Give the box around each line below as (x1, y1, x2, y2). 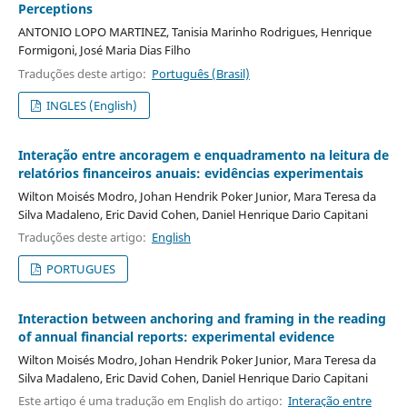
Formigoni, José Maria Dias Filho (17, 42, 191, 59)
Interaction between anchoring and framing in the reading (17, 309, 386, 327)
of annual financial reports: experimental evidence (17, 327, 334, 345)
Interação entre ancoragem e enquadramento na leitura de (17, 145, 389, 164)
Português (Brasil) (151, 65, 250, 82)
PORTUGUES (44, 260, 116, 277)
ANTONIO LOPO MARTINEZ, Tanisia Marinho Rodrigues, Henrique (17, 24, 372, 41)
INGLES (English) (44, 96, 138, 114)
